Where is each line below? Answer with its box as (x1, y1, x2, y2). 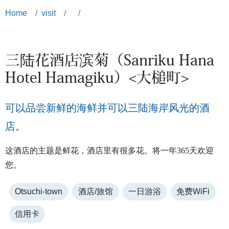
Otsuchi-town (15, 187, 63, 196)
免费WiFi (176, 187, 210, 196)
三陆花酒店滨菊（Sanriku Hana (5, 54, 214, 69)
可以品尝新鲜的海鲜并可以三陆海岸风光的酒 (5, 102, 210, 113)
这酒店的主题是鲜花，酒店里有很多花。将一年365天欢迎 (5, 146, 214, 155)
